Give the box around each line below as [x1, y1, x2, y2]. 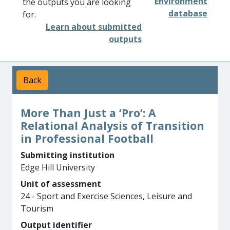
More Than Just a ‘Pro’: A [21, 105, 156, 120]
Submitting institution [21, 149, 114, 161]
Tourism [21, 203, 53, 214]
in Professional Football [21, 131, 154, 146]
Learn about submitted [46, 21, 142, 32]
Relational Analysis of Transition [21, 118, 204, 133]
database [168, 8, 207, 19]
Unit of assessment [21, 178, 101, 189]
